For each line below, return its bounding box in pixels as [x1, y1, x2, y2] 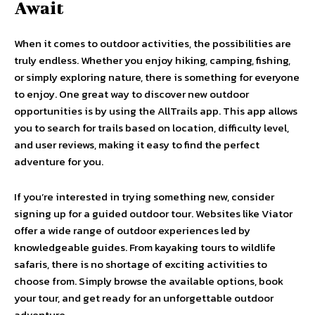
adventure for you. [14, 153, 103, 169]
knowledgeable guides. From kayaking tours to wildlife [14, 239, 276, 255]
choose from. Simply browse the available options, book [14, 273, 283, 289]
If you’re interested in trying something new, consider [14, 188, 274, 205]
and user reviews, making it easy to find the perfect [14, 136, 259, 153]
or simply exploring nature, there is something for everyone [14, 69, 300, 85]
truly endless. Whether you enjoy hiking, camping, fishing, [14, 52, 290, 68]
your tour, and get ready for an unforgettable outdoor [14, 290, 274, 306]
